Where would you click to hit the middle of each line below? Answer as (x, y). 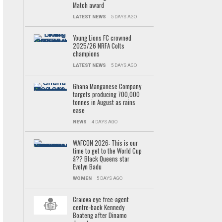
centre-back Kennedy (98, 207)
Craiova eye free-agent (101, 199)
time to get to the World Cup (107, 151)
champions (86, 54)
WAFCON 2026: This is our (105, 143)
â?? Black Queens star (101, 159)
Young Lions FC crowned (102, 38)
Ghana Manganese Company (107, 86)
